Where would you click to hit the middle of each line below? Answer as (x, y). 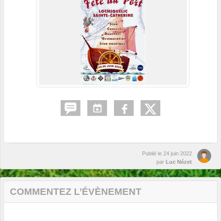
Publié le (153, 154)
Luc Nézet (179, 162)
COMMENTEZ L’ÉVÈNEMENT (76, 192)
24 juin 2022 (178, 154)
